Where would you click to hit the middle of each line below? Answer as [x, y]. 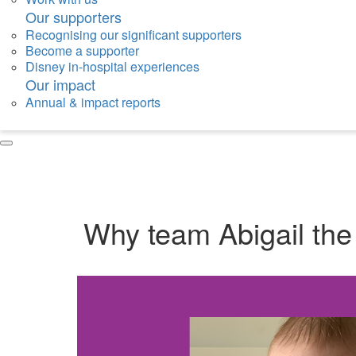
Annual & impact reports [93, 103]
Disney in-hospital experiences [112, 67]
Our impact [60, 85]
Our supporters [74, 17]
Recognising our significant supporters [133, 35]
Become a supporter [82, 51]
